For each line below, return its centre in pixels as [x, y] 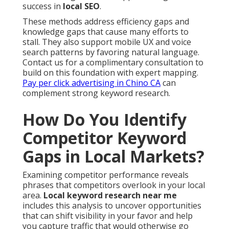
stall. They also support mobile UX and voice [107, 42]
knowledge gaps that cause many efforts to [106, 32]
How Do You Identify [105, 120]
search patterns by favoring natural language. [111, 52]
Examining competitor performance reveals [106, 175]
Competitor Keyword [105, 138]
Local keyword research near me [110, 196]
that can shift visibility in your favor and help [108, 216]
